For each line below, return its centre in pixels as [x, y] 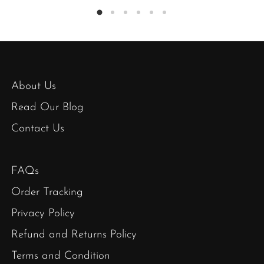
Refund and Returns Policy [74, 235]
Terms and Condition [61, 256]
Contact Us [38, 128]
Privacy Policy [43, 213]
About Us [34, 86]
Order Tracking [47, 192]
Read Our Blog [47, 107]
